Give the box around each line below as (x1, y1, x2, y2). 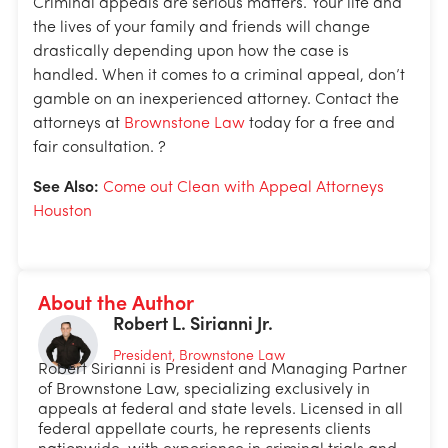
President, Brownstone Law (113, 348, 285, 364)
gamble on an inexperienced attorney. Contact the (33, 92, 399, 109)
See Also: (33, 180, 103, 197)
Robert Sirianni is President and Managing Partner (38, 362, 407, 379)
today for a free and (245, 116, 395, 133)
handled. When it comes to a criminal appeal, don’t (33, 68, 405, 85)
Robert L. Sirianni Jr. (113, 315, 273, 335)
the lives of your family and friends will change (33, 20, 370, 37)
